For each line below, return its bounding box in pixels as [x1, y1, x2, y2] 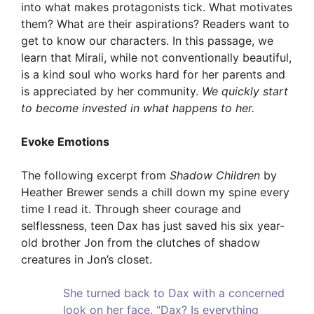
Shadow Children [170, 168, 260, 183]
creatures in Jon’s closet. [21, 252, 152, 267]
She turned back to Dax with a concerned [63, 286, 285, 301]
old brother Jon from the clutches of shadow [21, 235, 260, 250]
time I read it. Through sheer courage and [21, 202, 241, 217]
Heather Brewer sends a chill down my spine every [21, 185, 289, 200]
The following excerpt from [21, 168, 170, 183]
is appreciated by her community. [21, 84, 202, 99]
